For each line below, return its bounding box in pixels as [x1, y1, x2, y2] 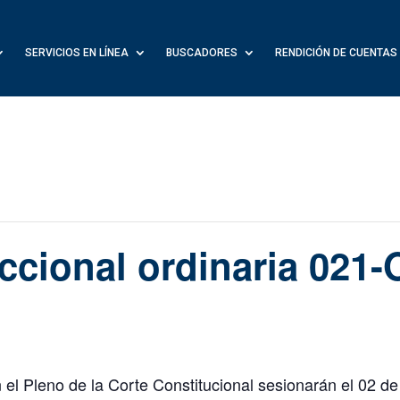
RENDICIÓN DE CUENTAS [274, 46, 397, 59]
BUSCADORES [165, 46, 237, 59]
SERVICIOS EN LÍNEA [24, 46, 129, 59]
